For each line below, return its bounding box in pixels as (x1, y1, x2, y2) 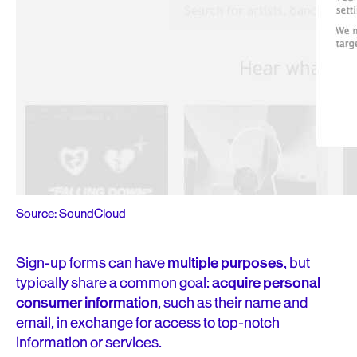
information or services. (16, 332, 162, 353)
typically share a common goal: (16, 273, 212, 293)
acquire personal (212, 273, 320, 293)
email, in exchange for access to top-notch (16, 312, 280, 333)
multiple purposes (167, 253, 284, 273)
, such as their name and (158, 292, 308, 313)
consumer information (16, 292, 158, 313)
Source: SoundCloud (16, 206, 126, 222)
